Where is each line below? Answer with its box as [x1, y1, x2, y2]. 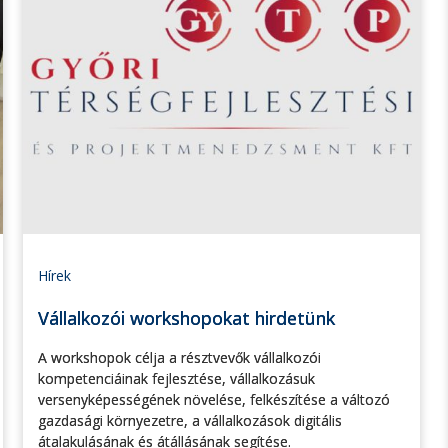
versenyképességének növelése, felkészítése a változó [38, 390, 390, 410]
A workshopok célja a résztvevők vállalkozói [38, 348, 321, 368]
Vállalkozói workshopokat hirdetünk [38, 306, 335, 331]
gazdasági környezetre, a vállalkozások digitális [38, 411, 342, 431]
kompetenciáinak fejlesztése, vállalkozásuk [38, 369, 315, 389]
